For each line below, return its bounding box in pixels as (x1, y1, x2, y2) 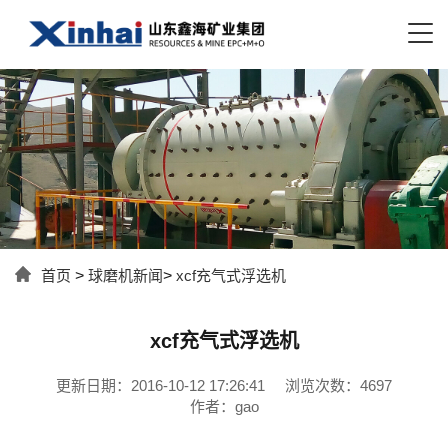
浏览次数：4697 (285, 376, 392, 394)
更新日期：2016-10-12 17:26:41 (56, 376, 265, 394)
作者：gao (189, 397, 259, 415)
